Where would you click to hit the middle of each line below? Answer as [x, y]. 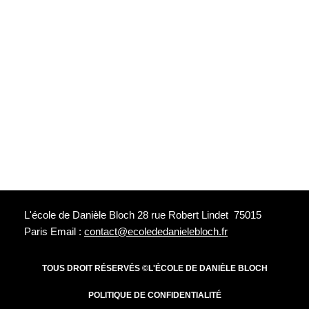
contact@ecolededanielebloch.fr [156, 231]
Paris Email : [54, 231]
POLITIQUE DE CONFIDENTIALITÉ [154, 295]
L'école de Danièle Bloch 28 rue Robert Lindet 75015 [143, 215]
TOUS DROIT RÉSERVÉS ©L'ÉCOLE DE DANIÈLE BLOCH [154, 268]
